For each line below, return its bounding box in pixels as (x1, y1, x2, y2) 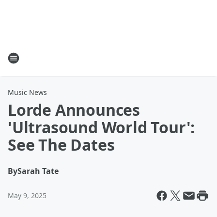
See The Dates (8, 134, 115, 155)
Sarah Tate (17, 166, 59, 176)
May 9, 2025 (8, 191, 46, 200)
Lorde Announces (8, 99, 140, 120)
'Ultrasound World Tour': (8, 117, 195, 138)
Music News (8, 88, 47, 97)
